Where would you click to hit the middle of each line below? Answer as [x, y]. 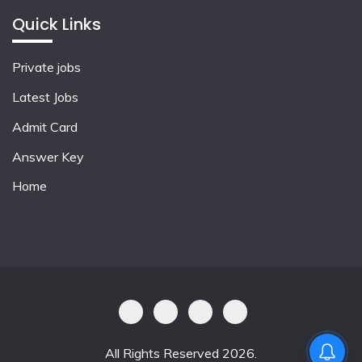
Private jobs [46, 67]
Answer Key [48, 156]
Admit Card [45, 126]
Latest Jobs [45, 97]
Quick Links [57, 25]
